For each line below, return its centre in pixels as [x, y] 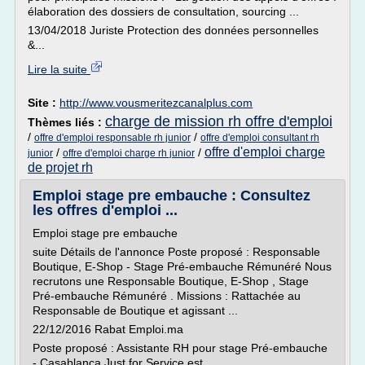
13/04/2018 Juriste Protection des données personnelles [173, 30]
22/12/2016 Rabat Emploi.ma [108, 329]
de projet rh [60, 167]
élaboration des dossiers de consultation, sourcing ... [163, 11]
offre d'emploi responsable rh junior [112, 138]
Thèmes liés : [66, 122]
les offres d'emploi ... [105, 210]
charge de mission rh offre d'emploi [219, 121]
